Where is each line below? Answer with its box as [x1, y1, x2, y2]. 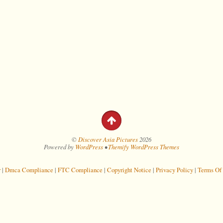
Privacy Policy [156, 165, 193, 174]
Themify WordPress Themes [108, 142, 179, 151]
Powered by [44, 142, 75, 151]
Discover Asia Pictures [78, 135, 138, 143]
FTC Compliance [58, 165, 103, 174]
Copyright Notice [107, 165, 151, 174]
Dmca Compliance [5, 165, 53, 174]
